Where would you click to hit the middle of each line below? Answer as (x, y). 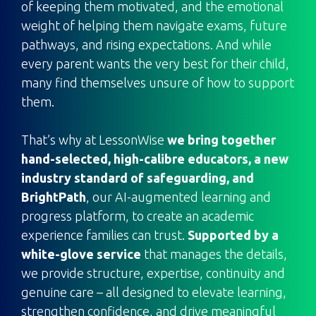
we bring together (221, 140)
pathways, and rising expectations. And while (146, 44)
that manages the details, (214, 254)
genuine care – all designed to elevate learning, (154, 292)
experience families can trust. (104, 235)
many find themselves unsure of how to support (158, 83)
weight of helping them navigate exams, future (154, 25)
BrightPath (54, 197)
